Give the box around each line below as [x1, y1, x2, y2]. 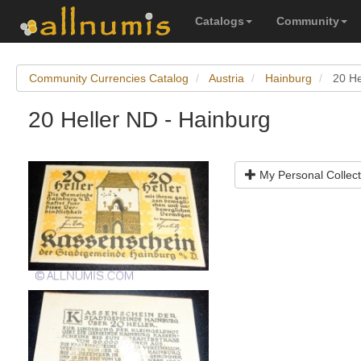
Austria [209, 72, 244, 85]
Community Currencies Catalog [29, 72, 189, 85]
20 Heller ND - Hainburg [28, 107, 271, 132]
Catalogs [195, 15, 244, 27]
